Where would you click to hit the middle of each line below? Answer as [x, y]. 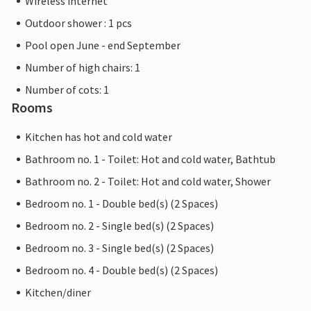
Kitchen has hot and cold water [99, 137]
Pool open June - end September [103, 45]
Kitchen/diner [58, 293]
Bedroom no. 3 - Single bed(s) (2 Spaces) [119, 248]
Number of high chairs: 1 [83, 68]
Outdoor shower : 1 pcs [78, 23]
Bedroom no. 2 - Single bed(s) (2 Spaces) [119, 226]
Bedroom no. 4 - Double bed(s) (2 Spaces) [121, 270]
